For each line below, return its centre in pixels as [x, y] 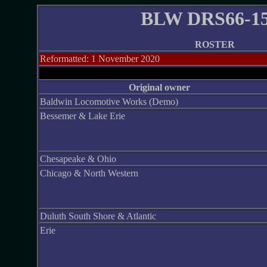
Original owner [159, 87]
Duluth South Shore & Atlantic [98, 216]
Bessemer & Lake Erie [82, 116]
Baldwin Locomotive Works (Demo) [109, 102]
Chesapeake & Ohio [78, 159]
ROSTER [215, 44]
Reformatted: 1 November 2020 [100, 59]
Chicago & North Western [89, 173]
